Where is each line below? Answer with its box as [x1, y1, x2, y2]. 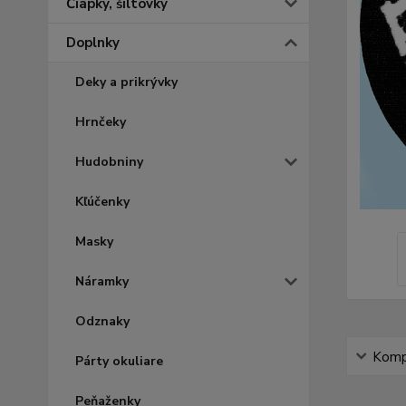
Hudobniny [75, 153, 143, 170]
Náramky [75, 273, 129, 290]
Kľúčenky [75, 193, 130, 210]
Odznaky [75, 313, 130, 330]
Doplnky [66, 34, 120, 52]
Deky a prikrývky [75, 73, 178, 91]
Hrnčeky [75, 113, 126, 130]
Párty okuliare [75, 353, 163, 370]
